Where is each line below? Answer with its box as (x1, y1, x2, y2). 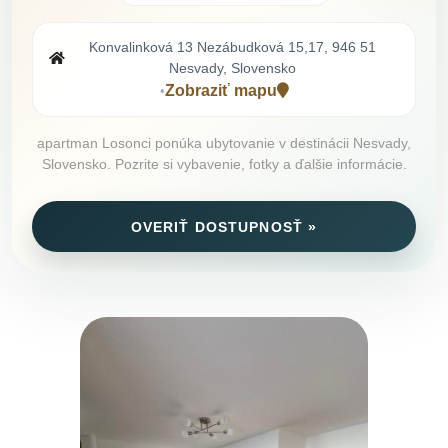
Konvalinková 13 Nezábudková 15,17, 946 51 (88, 39, 376, 56)
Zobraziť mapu (164, 82, 277, 100)
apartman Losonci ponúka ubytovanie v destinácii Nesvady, (37, 135, 411, 152)
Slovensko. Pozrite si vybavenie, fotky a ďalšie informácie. (41, 156, 407, 173)
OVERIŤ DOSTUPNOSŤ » (130, 218, 318, 235)
